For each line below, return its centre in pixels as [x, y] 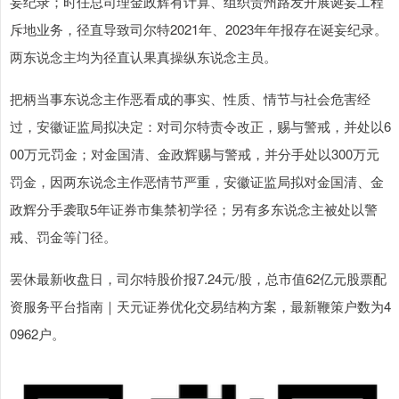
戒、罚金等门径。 [63, 236]
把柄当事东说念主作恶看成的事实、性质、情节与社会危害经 [190, 98]
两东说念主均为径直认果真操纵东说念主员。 [143, 56]
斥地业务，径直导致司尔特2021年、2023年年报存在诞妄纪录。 [199, 28]
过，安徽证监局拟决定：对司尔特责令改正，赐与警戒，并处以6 [200, 126]
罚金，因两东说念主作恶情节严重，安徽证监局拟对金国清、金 [197, 181]
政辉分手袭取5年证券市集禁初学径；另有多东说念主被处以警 [194, 208]
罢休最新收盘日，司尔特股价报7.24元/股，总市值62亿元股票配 [198, 278]
